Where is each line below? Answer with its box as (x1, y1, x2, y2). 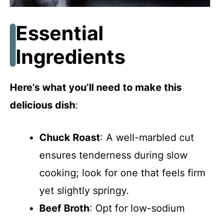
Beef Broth (39, 202, 89, 214)
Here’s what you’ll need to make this (10, 81, 182, 93)
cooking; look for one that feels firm (39, 166, 205, 179)
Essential (16, 21, 104, 45)
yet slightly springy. (39, 184, 129, 196)
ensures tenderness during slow (39, 149, 188, 161)
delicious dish (10, 99, 75, 111)
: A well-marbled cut (100, 131, 194, 143)
